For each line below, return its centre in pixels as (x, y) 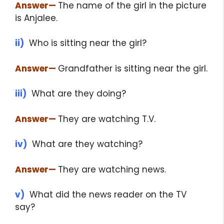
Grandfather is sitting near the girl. (133, 68)
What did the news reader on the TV (105, 195)
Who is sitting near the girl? (85, 43)
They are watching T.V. (107, 119)
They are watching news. (112, 169)
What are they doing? (76, 94)
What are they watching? (85, 144)
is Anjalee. (36, 18)
